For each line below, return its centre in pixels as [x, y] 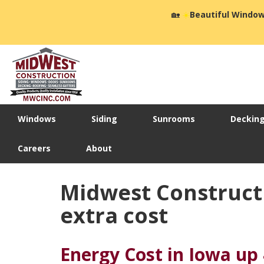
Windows [37, 119]
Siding [104, 119]
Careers [34, 148]
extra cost [114, 216]
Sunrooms [174, 119]
